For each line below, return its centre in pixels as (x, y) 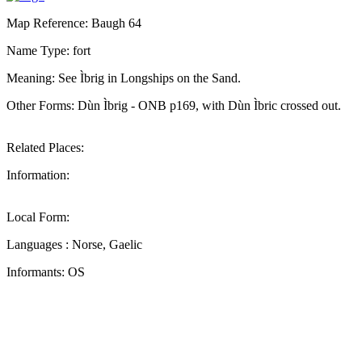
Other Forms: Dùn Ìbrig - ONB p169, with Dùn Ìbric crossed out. (174, 105)
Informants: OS (46, 271)
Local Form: (38, 217)
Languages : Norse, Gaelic (74, 244)
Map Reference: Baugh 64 (74, 23)
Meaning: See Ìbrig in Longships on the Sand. (124, 78)
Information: (38, 175)
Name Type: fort (48, 50)
